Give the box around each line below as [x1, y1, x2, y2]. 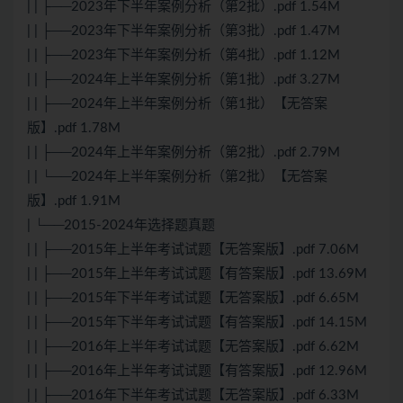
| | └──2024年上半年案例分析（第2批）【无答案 [27, 170, 327, 184]
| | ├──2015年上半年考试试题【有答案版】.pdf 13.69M [27, 267, 367, 282]
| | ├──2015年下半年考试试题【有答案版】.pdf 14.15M [27, 316, 367, 330]
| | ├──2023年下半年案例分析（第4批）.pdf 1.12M [27, 49, 340, 63]
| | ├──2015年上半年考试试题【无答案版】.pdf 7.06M [27, 243, 359, 257]
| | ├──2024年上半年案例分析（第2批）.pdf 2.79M [27, 146, 340, 160]
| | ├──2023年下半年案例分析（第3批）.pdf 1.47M [27, 24, 340, 39]
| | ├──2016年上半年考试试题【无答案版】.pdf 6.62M [27, 340, 359, 354]
